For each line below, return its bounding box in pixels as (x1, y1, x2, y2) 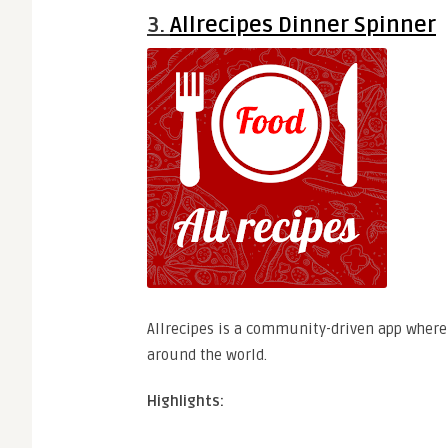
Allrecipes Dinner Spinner (170, 12, 436, 38)
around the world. (147, 346, 267, 364)
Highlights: (147, 392, 224, 410)
